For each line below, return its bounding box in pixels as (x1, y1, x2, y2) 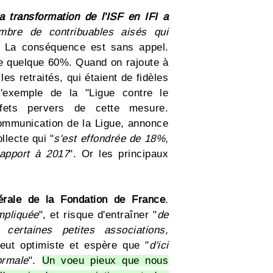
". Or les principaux (69, 148, 169, 160)
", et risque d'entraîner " (38, 209, 157, 221)
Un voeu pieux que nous (41, 255, 169, 267)
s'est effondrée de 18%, (54, 133, 169, 145)
